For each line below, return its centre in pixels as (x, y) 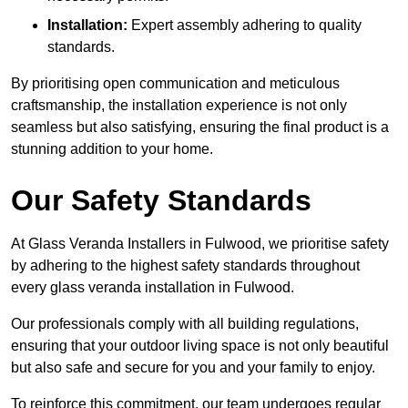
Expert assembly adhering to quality (245, 25)
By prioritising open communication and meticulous (175, 83)
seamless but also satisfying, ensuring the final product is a (200, 127)
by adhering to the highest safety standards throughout (185, 265)
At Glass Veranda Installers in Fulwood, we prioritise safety (200, 243)
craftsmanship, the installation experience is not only (179, 105)
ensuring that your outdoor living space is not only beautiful (200, 345)
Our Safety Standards (161, 200)
